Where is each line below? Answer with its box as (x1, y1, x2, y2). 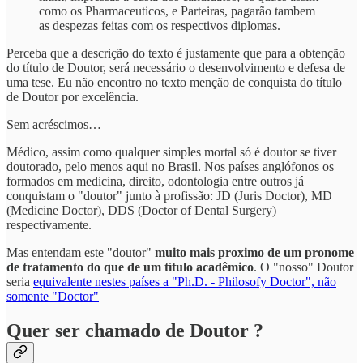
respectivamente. (6, 218, 92, 233)
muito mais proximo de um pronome (155, 246, 354, 260)
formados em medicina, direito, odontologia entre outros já (6, 174, 304, 189)
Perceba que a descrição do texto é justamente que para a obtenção (6, 46, 345, 61)
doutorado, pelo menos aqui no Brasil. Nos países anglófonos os (6, 160, 334, 174)
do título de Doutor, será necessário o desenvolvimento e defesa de (6, 61, 345, 75)
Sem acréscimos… (6, 117, 101, 132)
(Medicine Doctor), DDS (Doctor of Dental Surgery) (6, 203, 276, 218)
